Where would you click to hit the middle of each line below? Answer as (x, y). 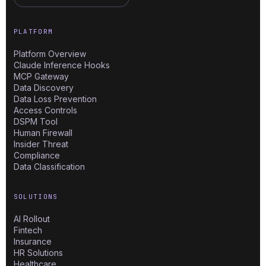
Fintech (28, 230)
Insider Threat (41, 144)
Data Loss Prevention (55, 99)
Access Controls (45, 110)
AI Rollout (31, 218)
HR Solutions (38, 252)
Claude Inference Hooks (61, 65)
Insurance (32, 241)
